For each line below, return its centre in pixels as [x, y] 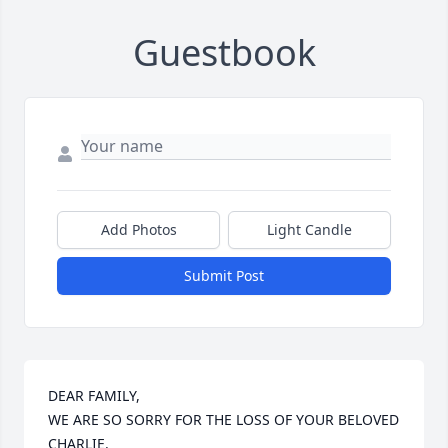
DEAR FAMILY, [96, 396]
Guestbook [224, 53]
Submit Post [224, 276]
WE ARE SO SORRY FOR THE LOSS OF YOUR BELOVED [223, 420]
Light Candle [309, 230]
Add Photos [138, 230]
